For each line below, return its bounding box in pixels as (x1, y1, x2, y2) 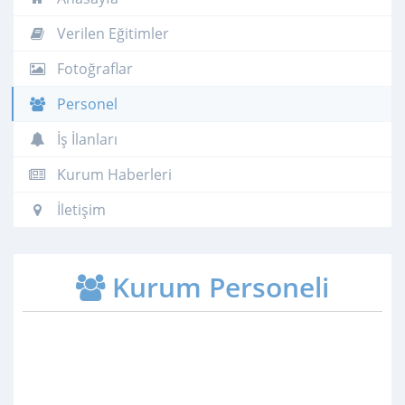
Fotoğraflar (53, 58, 133, 79)
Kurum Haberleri (53, 164, 172, 184)
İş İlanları (53, 128, 118, 149)
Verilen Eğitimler (53, 23, 169, 43)
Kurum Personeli (105, 268, 329, 306)
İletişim (53, 199, 106, 220)
